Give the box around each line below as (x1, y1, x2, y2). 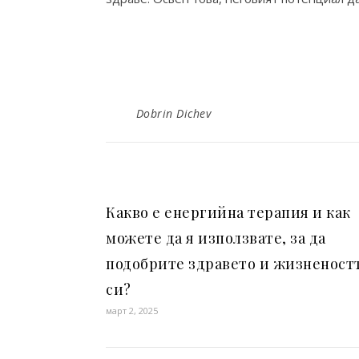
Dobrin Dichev (135, 106, 211, 121)
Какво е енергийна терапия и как (106, 203, 351, 222)
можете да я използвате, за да (106, 228, 326, 248)
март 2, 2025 (106, 305, 158, 317)
